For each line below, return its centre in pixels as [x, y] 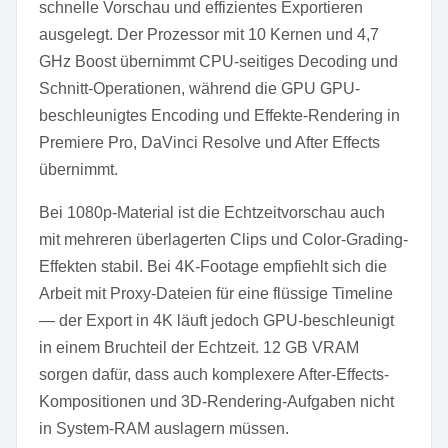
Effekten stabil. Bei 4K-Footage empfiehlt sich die [213, 266]
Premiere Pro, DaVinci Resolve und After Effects [209, 142]
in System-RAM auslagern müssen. [164, 428]
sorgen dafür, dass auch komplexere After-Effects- [214, 374]
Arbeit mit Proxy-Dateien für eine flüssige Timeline [216, 293]
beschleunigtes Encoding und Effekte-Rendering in [219, 115]
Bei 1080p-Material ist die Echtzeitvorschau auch [212, 212]
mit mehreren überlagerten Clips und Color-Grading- [223, 239]
